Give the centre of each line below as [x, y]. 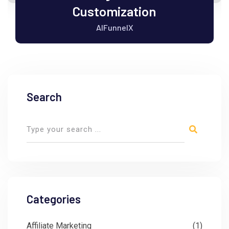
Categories [54, 199]
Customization [114, 11]
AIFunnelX [114, 27]
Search [44, 96]
